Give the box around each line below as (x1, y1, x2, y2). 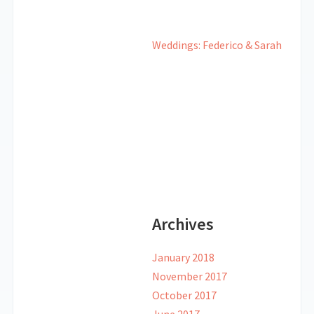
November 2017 (151, 269, 227, 283)
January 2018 (151, 250, 214, 264)
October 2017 (151, 288, 217, 302)
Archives (151, 213, 214, 235)
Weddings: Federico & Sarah (151, 38, 282, 52)
